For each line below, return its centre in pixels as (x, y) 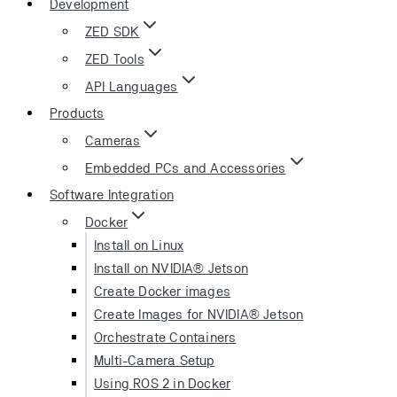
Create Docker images (162, 291)
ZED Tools (115, 58)
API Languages (132, 86)
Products (77, 113)
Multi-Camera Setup (155, 360)
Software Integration (112, 194)
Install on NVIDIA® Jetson (171, 268)
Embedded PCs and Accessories (186, 167)
